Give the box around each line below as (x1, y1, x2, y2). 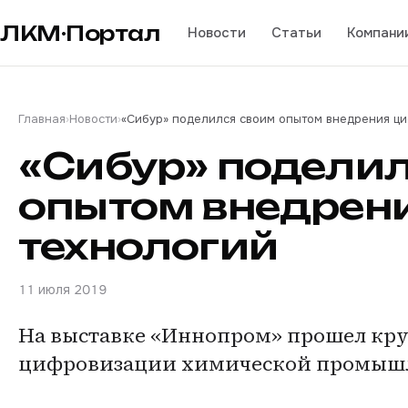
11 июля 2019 (18, 281, 107, 298)
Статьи (270, 23, 321, 42)
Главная (18, 111, 66, 127)
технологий (18, 223, 278, 269)
